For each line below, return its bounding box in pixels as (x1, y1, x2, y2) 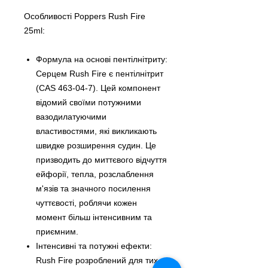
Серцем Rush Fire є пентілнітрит (36, 69, 163, 79)
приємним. (36, 227, 78, 237)
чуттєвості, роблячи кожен (36, 198, 137, 208)
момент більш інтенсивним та (36, 212, 152, 223)
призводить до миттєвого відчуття (36, 155, 167, 165)
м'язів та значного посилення (36, 184, 151, 194)
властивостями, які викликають (36, 126, 157, 136)
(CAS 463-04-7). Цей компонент (36, 83, 160, 93)
